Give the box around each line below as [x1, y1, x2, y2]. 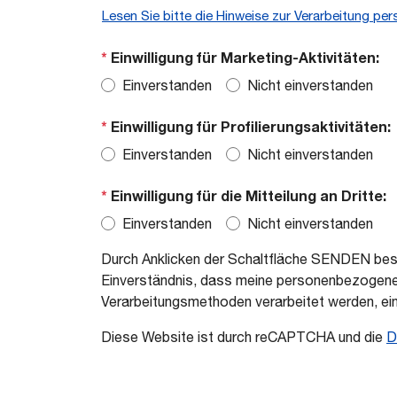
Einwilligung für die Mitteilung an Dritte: [107, 186, 386, 204]
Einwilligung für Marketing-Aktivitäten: [107, 48, 379, 66]
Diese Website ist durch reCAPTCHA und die [101, 328, 386, 345]
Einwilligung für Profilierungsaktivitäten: [107, 117, 391, 135]
